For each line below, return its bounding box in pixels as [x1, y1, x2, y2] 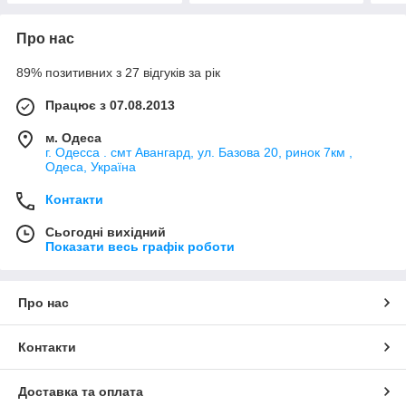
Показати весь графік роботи [45, 238, 235, 254]
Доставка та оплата [18, 383, 143, 399]
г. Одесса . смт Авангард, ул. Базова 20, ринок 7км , [45, 144, 353, 159]
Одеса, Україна [45, 159, 136, 174]
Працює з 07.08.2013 [45, 97, 175, 112]
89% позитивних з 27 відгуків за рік [16, 64, 220, 80]
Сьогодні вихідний [45, 224, 166, 239]
